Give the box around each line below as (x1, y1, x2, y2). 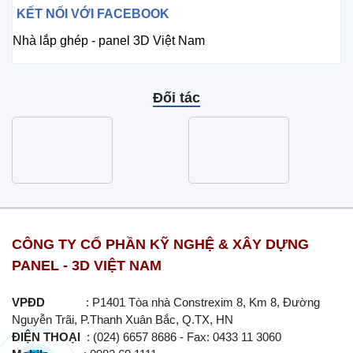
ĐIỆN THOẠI (12, 330, 84, 344)
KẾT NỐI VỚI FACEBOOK (17, 7, 169, 20)
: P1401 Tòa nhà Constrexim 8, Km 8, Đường (45, 295, 320, 309)
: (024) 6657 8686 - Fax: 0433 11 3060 (84, 330, 310, 344)
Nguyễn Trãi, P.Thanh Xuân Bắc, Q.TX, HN (12, 313, 233, 326)
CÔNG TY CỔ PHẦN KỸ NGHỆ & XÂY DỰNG (12, 236, 309, 252)
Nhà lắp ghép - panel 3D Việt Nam (13, 34, 205, 47)
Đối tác (153, 90, 200, 106)
